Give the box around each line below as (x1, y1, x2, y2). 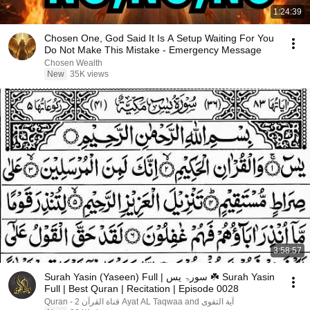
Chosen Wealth (44, 58, 102, 68)
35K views (70, 69, 109, 79)
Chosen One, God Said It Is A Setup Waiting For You (44, 33, 274, 44)
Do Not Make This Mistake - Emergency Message (44, 44, 262, 55)
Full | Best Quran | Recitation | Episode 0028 (44, 283, 239, 294)
